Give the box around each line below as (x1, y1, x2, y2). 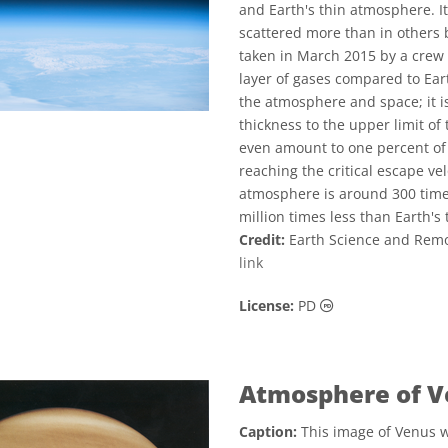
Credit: (239, 230, 285, 249)
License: (239, 296, 294, 315)
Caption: (239, 422, 297, 441)
